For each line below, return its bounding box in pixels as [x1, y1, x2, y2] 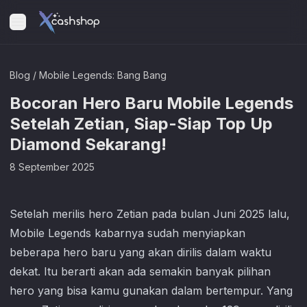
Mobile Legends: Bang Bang [39, 69, 167, 81]
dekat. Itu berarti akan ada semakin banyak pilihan [10, 265, 271, 278]
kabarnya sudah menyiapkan [91, 226, 245, 240]
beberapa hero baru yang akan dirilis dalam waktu [10, 245, 271, 259]
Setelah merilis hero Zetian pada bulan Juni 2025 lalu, [10, 207, 290, 221]
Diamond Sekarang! [10, 134, 167, 154]
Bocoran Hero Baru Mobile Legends [10, 93, 293, 113]
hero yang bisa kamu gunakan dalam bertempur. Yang [10, 284, 293, 297]
